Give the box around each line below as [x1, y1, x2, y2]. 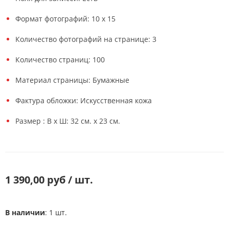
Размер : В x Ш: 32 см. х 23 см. [15, 116, 120, 126]
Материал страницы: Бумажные [15, 75, 129, 85]
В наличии [5, 208, 45, 218]
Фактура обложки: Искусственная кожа [15, 96, 152, 106]
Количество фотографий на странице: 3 [15, 34, 156, 44]
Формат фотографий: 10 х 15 [15, 14, 116, 24]
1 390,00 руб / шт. [5, 173, 93, 187]
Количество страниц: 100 [15, 55, 105, 65]
